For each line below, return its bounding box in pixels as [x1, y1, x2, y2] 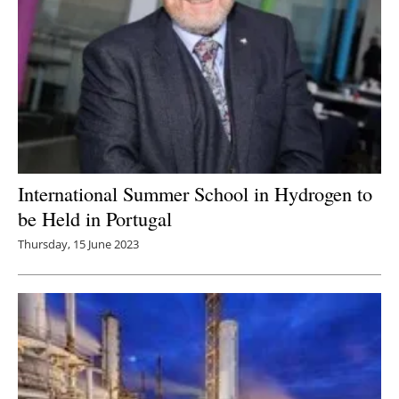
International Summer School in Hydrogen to [18, 180, 372, 208]
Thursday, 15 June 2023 [18, 236, 139, 253]
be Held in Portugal [18, 205, 172, 232]
